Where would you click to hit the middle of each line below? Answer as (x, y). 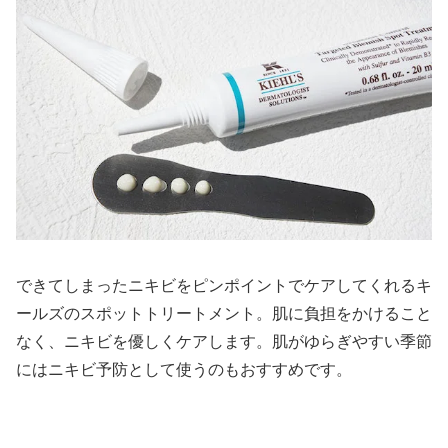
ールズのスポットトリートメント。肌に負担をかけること (224, 313)
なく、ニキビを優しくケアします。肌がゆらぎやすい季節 (224, 341)
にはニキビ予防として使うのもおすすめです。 (184, 369)
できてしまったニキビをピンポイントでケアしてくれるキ (224, 285)
